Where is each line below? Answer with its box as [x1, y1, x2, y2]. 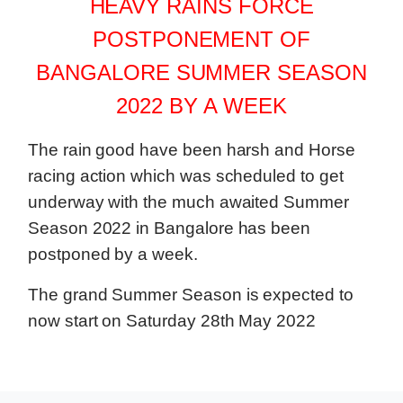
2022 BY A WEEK [116, 94, 287, 119]
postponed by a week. [28, 245, 198, 264]
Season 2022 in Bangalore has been [28, 219, 311, 238]
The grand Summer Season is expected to [28, 285, 354, 305]
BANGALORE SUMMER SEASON [36, 60, 367, 85]
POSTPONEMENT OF [92, 27, 311, 52]
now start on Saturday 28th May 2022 [28, 311, 316, 331]
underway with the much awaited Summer [28, 193, 349, 212]
